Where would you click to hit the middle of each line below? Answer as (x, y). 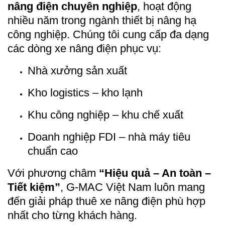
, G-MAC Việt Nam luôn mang (133, 187)
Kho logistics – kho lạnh (85, 93)
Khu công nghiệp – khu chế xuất (105, 115)
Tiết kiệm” (34, 187)
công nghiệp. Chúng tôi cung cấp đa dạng (108, 34)
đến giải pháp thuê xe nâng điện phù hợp (106, 201)
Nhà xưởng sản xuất (77, 71)
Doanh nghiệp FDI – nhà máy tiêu (109, 137)
